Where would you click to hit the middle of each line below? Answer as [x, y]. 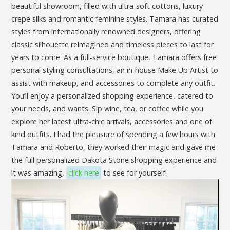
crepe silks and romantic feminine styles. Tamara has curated [115, 19]
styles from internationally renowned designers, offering [106, 32]
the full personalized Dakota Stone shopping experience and [114, 160]
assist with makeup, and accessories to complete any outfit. [113, 83]
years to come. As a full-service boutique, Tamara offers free [114, 57]
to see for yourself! [134, 173]
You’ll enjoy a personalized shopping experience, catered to [112, 96]
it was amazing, [39, 173]
